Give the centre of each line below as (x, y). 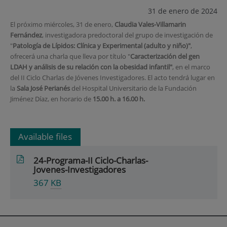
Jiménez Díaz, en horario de (51, 99)
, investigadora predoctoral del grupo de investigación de (127, 35)
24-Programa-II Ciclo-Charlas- (91, 160)
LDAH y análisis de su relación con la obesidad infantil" (91, 67)
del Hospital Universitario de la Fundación (133, 88)
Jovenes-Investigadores (80, 169)
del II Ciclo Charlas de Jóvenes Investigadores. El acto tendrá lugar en (112, 77)
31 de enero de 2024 (182, 11)
